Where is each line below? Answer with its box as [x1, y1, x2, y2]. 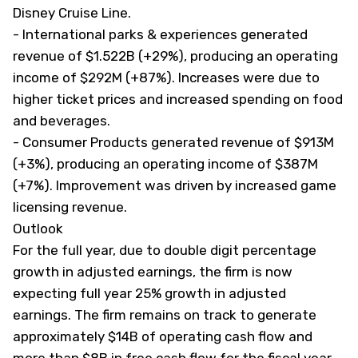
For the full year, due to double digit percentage [13, 242, 316, 258]
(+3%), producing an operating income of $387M [13, 156, 318, 172]
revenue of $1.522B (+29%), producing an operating [13, 48, 338, 64]
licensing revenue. [13, 199, 127, 215]
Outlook [13, 221, 63, 237]
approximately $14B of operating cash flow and [13, 328, 312, 344]
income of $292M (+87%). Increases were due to [13, 70, 320, 86]
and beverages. [13, 113, 110, 129]
